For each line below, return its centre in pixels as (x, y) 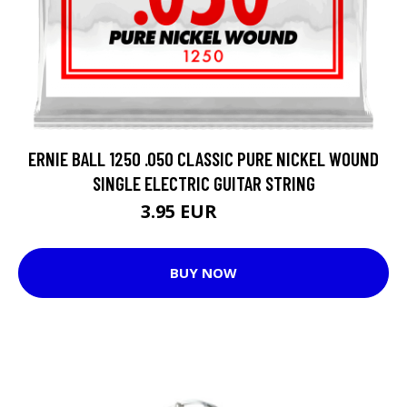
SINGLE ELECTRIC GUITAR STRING (203, 183)
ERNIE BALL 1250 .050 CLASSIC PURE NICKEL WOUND (203, 158)
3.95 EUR (181, 211)
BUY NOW (203, 273)
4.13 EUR (244, 213)
